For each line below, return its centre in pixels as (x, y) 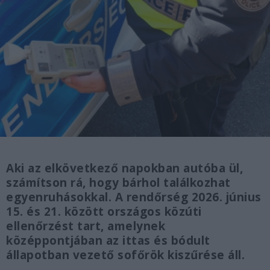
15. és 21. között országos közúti (104, 212)
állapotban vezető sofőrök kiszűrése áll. (125, 255)
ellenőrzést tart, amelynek (86, 226)
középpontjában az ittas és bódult (108, 241)
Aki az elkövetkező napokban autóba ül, (124, 168)
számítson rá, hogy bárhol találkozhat (118, 183)
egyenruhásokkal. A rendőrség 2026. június (134, 197)
